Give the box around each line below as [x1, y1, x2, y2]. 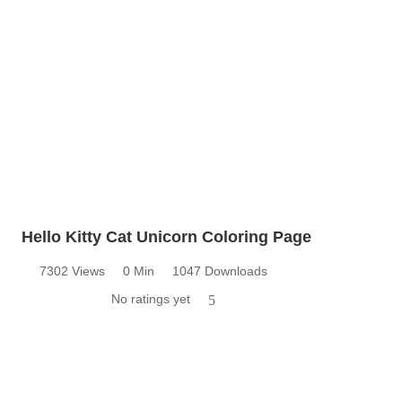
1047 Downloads [172, 263, 267, 278]
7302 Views [39, 263, 105, 278]
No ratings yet [111, 291, 190, 306]
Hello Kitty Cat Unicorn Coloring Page [22, 227, 311, 246]
